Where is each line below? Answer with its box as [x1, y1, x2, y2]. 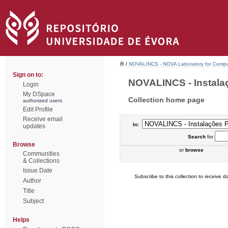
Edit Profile [23, 106, 53, 113]
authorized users [23, 98, 62, 103]
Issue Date [23, 167, 52, 174]
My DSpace [23, 91, 55, 98]
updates [23, 123, 45, 130]
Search [187, 134, 206, 139]
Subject [23, 197, 44, 205]
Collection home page [128, 95, 205, 104]
